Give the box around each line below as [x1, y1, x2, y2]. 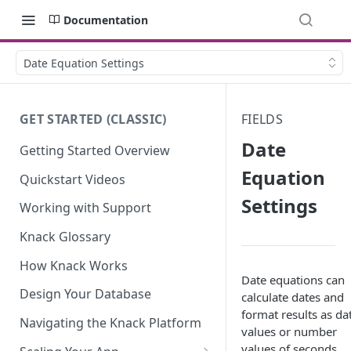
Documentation [63, 12, 148, 27]
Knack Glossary [20, 228, 110, 246]
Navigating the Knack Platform [20, 314, 201, 332]
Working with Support [20, 199, 151, 217]
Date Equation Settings [24, 55, 144, 71]
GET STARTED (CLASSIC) [20, 110, 167, 128]
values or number [241, 324, 337, 339]
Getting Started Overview [20, 141, 170, 159]
